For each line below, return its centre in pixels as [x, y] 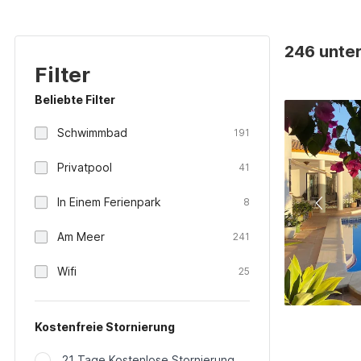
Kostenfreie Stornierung [105, 327]
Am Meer [81, 237]
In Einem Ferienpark [109, 202]
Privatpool [85, 167]
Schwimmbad [92, 133]
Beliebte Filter [75, 100]
